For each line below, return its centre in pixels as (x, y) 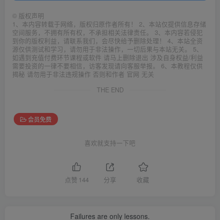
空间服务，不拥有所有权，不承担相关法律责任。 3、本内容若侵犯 (108, 33)
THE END (110, 90)
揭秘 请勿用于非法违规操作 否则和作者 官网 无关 (83, 74)
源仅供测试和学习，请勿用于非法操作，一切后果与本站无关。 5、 (108, 49)
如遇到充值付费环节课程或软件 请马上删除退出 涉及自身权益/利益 (108, 58)
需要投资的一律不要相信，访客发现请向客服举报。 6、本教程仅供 (108, 66)
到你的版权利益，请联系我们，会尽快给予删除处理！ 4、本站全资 (108, 41)
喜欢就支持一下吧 (110, 143)
